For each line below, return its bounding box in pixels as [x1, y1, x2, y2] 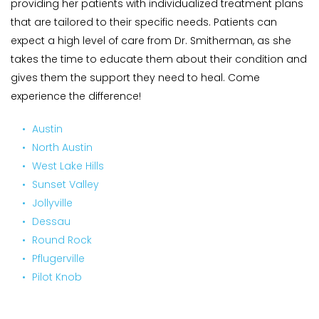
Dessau [32, 214, 70, 229]
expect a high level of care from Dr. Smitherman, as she [11, 33, 291, 48]
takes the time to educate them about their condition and [11, 52, 307, 66]
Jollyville [32, 196, 73, 210]
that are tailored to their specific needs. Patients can [11, 15, 277, 29]
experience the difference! [11, 89, 141, 103]
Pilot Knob [32, 270, 82, 284]
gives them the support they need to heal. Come [11, 70, 260, 85]
